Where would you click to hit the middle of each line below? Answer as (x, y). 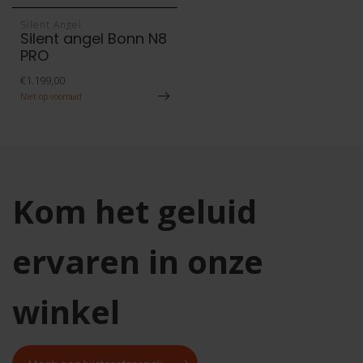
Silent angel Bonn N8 (94, 38)
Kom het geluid (135, 211)
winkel (66, 312)
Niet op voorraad (51, 96)
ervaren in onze (138, 261)
